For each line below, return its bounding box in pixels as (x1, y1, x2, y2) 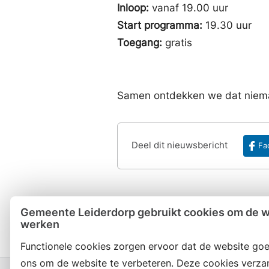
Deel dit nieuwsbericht (131, 139, 228, 151)
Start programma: (117, 19, 206, 31)
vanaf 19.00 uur (149, 2, 232, 14)
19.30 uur (205, 19, 255, 31)
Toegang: (117, 37, 166, 49)
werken (20, 218, 59, 231)
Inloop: (117, 2, 150, 14)
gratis (165, 37, 196, 49)
